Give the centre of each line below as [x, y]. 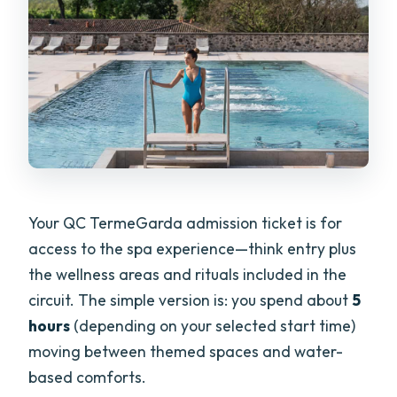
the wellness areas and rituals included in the [188, 274]
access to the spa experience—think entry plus [193, 248]
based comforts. [88, 377]
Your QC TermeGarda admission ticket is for [186, 222]
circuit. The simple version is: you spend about [191, 300]
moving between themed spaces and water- [186, 351]
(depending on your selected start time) [213, 325]
